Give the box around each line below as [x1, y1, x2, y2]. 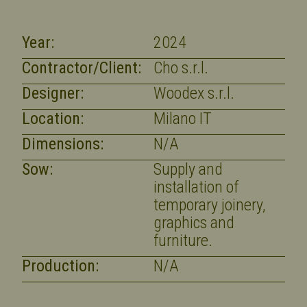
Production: [22, 256, 99, 275]
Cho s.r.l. [153, 58, 208, 77]
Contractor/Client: [22, 58, 142, 77]
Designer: [22, 83, 84, 103]
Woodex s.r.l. [153, 83, 234, 103]
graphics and [153, 212, 234, 232]
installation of [153, 177, 238, 197]
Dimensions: [22, 134, 104, 153]
